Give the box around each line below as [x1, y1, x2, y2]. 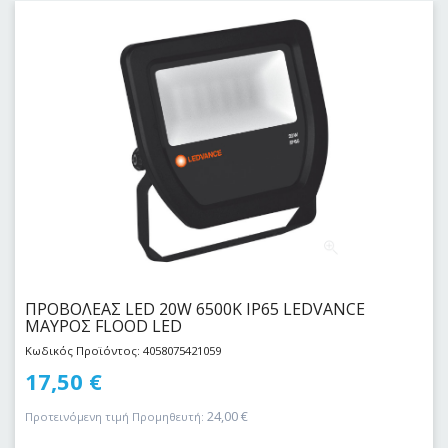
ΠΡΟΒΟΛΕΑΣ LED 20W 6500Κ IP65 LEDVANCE [25, 298, 365, 321]
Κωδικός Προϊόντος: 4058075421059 [25, 342, 221, 358]
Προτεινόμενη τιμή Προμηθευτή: [25, 409, 204, 425]
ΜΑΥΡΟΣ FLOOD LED [25, 315, 182, 338]
